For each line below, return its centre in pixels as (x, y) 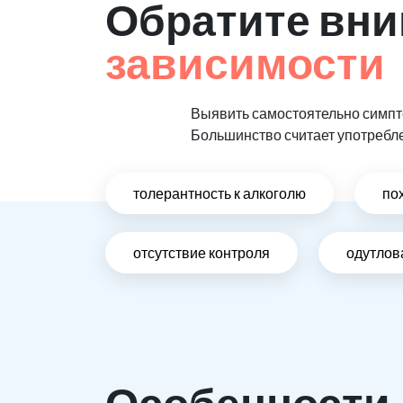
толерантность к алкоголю (219, 193)
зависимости (245, 63)
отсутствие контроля (201, 253)
